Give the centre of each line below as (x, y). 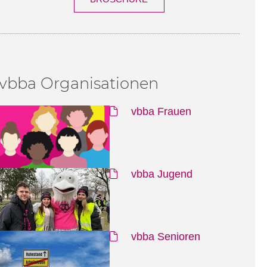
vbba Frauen (159, 112)
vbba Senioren (164, 237)
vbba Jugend (160, 174)
